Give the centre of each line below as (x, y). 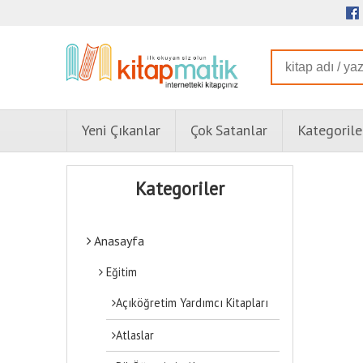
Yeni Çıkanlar (121, 130)
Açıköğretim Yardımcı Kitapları (192, 303)
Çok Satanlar (229, 130)
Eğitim (120, 271)
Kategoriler (180, 188)
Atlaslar (135, 335)
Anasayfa (118, 240)
